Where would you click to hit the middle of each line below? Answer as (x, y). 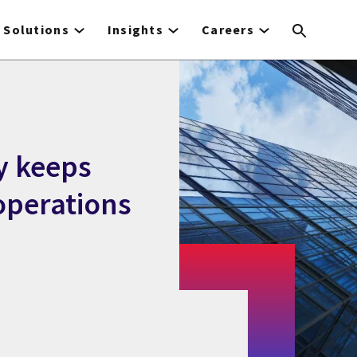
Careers (228, 29)
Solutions (36, 29)
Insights (135, 29)
